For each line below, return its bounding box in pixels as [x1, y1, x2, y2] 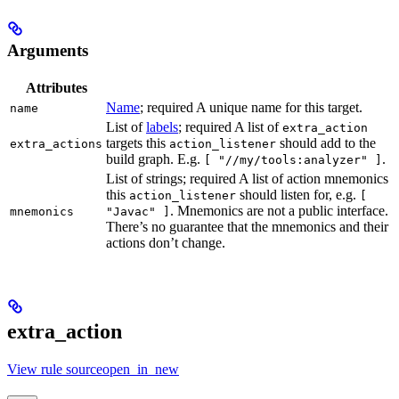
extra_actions [10, 137, 102, 151]
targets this [106, 135, 169, 151]
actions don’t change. [106, 235, 225, 251]
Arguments [7, 41, 88, 61]
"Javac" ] [106, 205, 170, 219]
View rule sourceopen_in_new [7, 362, 179, 378]
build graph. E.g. [106, 151, 204, 167]
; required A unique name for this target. [140, 100, 362, 116]
